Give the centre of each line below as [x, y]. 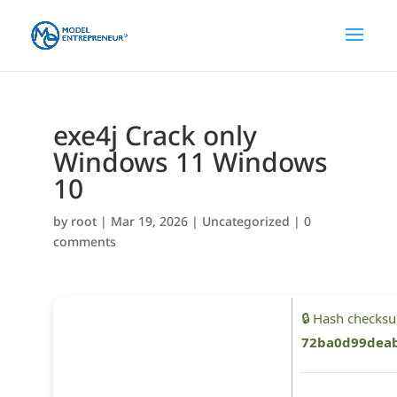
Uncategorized [245, 221]
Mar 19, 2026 [149, 221]
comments [84, 241]
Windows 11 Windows [190, 162]
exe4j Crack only [155, 135]
